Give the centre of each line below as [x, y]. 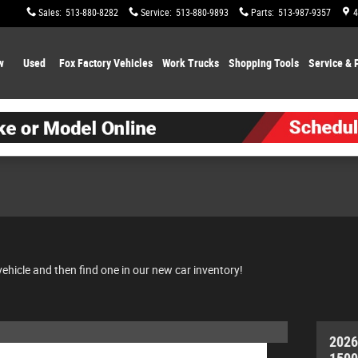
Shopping [251, 63]
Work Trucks [190, 63]
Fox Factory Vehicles [105, 63]
